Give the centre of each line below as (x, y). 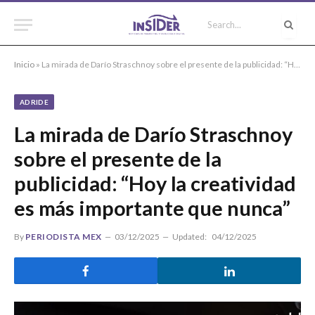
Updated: (189, 237)
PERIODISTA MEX (64, 237)
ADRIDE (34, 102)
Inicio (24, 64)
